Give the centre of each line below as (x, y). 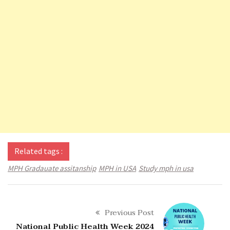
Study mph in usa (166, 168)
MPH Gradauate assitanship (52, 168)
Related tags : (39, 151)
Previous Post (129, 212)
